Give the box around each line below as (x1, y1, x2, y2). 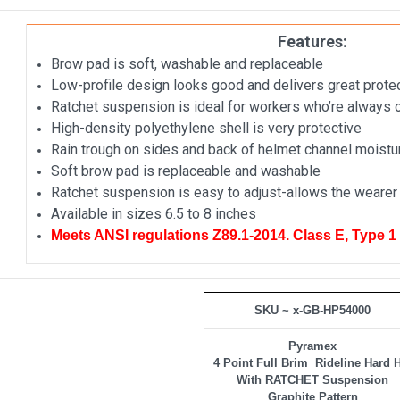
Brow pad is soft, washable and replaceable (51, 54, 323, 72)
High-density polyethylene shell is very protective (51, 119, 362, 137)
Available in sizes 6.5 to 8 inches (51, 204, 256, 222)
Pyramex (288, 338, 337, 353)
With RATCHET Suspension (237, 372, 388, 387)
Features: (278, 31, 347, 51)
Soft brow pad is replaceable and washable (51, 162, 321, 179)
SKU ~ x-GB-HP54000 (254, 303, 371, 317)
